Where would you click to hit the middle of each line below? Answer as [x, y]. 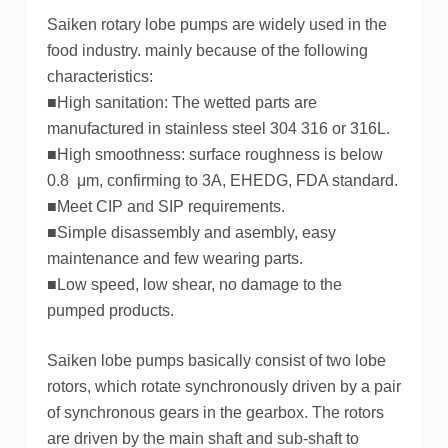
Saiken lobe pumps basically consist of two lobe [216, 360]
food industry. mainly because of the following [207, 50]
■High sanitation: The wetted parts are [181, 102]
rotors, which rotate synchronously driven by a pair [223, 386]
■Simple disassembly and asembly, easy [191, 232]
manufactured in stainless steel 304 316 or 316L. [218, 128]
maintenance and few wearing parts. [174, 258]
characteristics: [99, 76]
